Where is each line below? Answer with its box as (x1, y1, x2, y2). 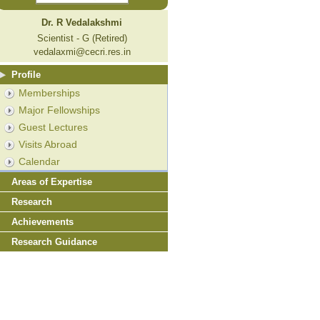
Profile (11, 69, 41, 80)
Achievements (11, 216, 74, 227)
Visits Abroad (18, 138, 77, 150)
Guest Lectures (18, 121, 88, 133)
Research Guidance (11, 236, 97, 247)
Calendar (18, 155, 60, 167)
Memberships (18, 86, 80, 99)
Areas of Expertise (11, 176, 92, 187)
